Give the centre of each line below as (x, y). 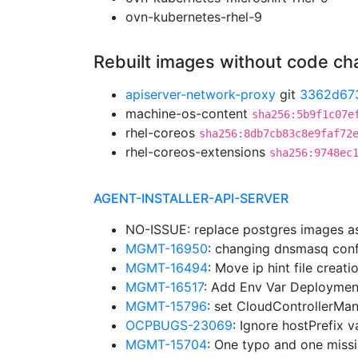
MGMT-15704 (166, 344)
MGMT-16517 (165, 287)
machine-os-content (189, 113)
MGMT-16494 (167, 268)
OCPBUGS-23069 (179, 325)
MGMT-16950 (167, 249)
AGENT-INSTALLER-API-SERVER (191, 198)
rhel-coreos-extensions (197, 152)
